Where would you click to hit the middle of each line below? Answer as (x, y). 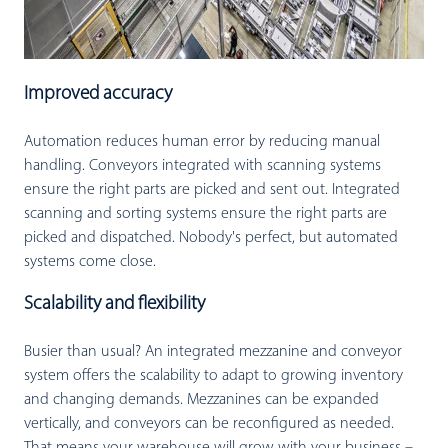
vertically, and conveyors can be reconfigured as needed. (209, 423)
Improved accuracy (98, 94)
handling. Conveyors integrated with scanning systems (202, 165)
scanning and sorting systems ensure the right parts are (205, 213)
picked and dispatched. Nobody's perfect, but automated (211, 237)
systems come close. (90, 261)
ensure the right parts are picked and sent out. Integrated (212, 189)
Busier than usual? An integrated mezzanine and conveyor (213, 351)
